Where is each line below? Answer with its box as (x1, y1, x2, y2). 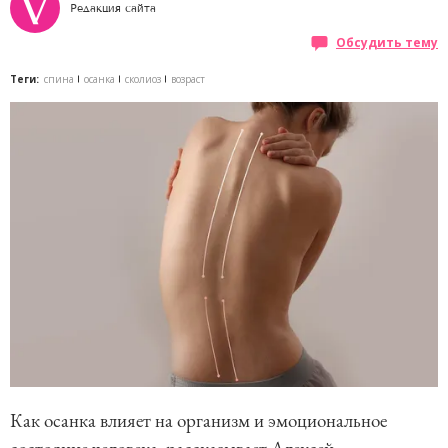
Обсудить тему (336, 34, 438, 51)
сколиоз (125, 72, 161, 86)
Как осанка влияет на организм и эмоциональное (10, 408, 387, 434)
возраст (171, 72, 205, 86)
